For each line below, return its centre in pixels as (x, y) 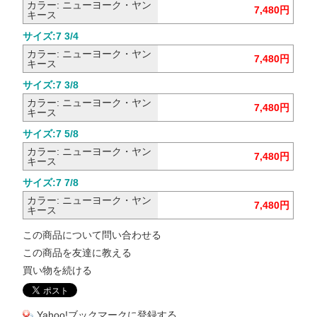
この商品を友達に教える (77, 252)
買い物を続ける (58, 270)
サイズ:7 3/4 (51, 36)
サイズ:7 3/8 (51, 85)
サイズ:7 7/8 (51, 182)
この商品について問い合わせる (92, 235)
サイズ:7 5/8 (51, 133)
